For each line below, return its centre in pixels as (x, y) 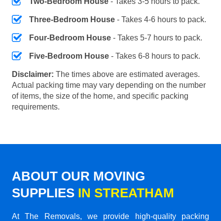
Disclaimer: (33, 74)
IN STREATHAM (126, 193)
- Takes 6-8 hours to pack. (155, 56)
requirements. (36, 107)
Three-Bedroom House (72, 19)
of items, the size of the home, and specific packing (100, 96)
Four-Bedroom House (70, 37)
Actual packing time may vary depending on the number (109, 85)
